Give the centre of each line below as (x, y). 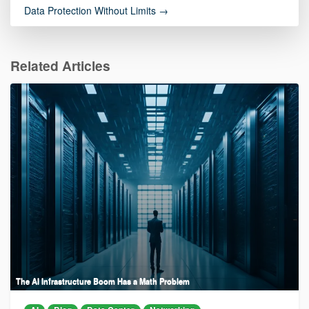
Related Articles (60, 65)
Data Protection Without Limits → (96, 10)
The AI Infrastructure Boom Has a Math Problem (103, 280)
